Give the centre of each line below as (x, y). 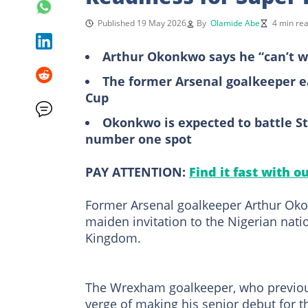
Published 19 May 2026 (142, 23)
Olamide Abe (235, 23)
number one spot (139, 139)
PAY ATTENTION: (137, 172)
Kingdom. (113, 238)
